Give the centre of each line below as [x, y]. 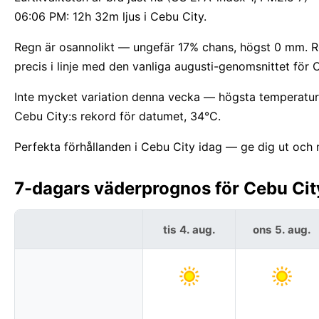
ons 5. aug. [282, 229]
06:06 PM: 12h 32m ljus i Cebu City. [110, 17]
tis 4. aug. [189, 229]
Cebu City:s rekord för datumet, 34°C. [117, 116]
